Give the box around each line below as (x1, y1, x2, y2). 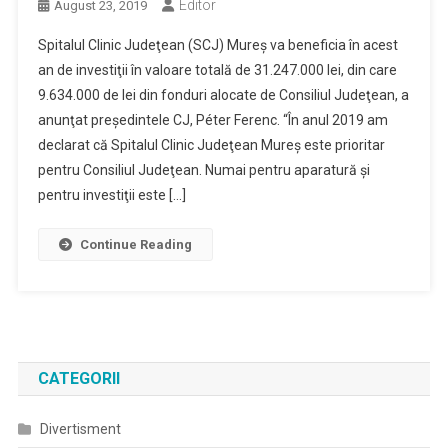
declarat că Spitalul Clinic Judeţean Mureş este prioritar (37, 137, 385, 153)
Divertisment (39, 421, 121, 437)
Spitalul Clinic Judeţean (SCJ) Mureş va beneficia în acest (37, 37, 398, 53)
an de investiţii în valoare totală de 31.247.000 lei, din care (37, 62, 397, 78)
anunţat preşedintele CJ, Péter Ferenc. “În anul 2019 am (37, 112, 388, 128)
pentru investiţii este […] (37, 187, 186, 203)
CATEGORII (37, 369, 120, 388)
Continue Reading (79, 237, 192, 252)
